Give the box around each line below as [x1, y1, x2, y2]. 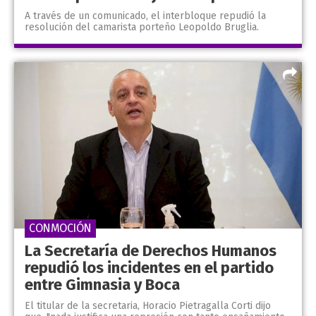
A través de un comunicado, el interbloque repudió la [25, 9, 266, 22]
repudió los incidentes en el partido [25, 258, 274, 278]
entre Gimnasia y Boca [25, 275, 180, 295]
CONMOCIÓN [29, 221, 92, 236]
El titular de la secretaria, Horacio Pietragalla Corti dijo [25, 300, 271, 312]
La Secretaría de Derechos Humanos [25, 241, 276, 261]
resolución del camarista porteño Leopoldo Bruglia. [25, 20, 259, 33]
